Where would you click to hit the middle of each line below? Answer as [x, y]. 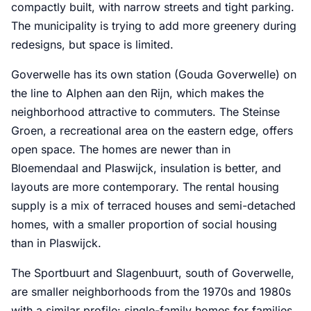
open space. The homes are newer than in [121, 150]
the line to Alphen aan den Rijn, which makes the [137, 93]
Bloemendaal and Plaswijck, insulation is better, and [146, 168]
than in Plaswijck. [56, 243]
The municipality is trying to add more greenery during [154, 26]
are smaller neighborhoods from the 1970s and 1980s [151, 292]
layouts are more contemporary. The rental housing [145, 187]
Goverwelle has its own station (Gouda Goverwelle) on [154, 75]
